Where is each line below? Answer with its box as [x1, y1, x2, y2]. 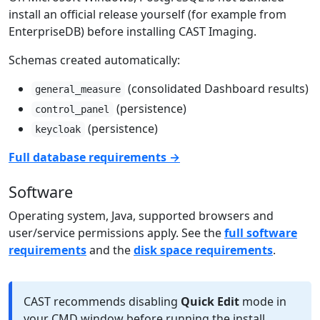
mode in [239, 294, 286, 310]
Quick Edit [181, 294, 239, 310]
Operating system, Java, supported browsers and [9, 208, 274, 224]
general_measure [35, 84, 121, 96]
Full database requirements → [9, 149, 180, 166]
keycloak [35, 124, 81, 136]
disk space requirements [134, 242, 273, 259]
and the [86, 242, 134, 259]
